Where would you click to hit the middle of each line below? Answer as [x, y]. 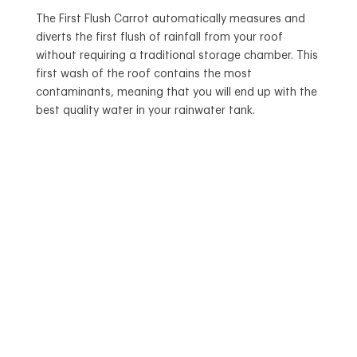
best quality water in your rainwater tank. [147, 111]
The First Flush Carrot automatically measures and [170, 20]
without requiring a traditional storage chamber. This [177, 56]
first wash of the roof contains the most [143, 75]
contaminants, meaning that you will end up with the [176, 93]
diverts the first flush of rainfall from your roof [159, 38]
